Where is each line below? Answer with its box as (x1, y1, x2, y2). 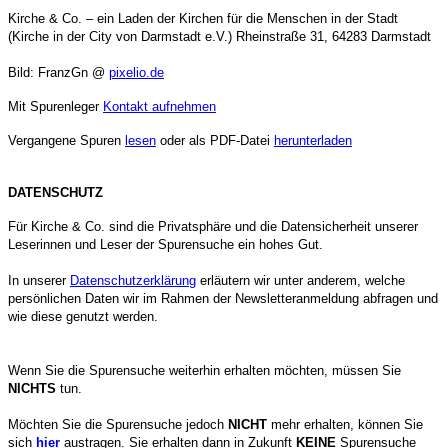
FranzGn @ (38, 64, 109, 80)
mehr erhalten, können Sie (267, 416, 423, 432)
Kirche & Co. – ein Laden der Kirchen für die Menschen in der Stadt (8, 10, 398, 26)
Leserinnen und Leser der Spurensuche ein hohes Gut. (8, 236, 323, 252)
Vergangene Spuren (8, 132, 125, 148)
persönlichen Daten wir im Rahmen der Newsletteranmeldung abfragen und (8, 290, 438, 306)
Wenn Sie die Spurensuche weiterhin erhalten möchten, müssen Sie (8, 362, 401, 378)
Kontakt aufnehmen (103, 98, 216, 114)
